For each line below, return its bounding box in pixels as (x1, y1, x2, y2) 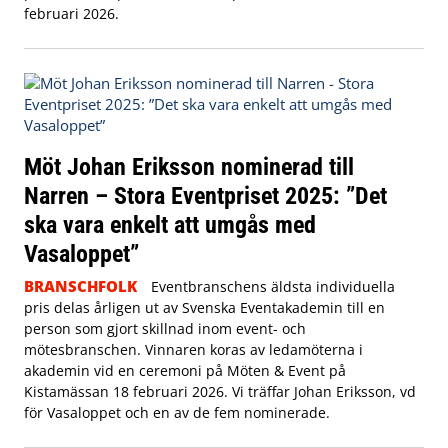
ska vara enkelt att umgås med (24, 209, 316, 239)
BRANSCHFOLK (24, 275, 137, 296)
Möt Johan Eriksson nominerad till (24, 151, 354, 181)
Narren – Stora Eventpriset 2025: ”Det (24, 180, 387, 210)
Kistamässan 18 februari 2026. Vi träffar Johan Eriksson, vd (24, 381, 416, 401)
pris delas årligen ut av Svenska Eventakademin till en (24, 297, 385, 317)
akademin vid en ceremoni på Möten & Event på (24, 360, 346, 380)
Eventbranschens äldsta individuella (150, 276, 395, 296)
